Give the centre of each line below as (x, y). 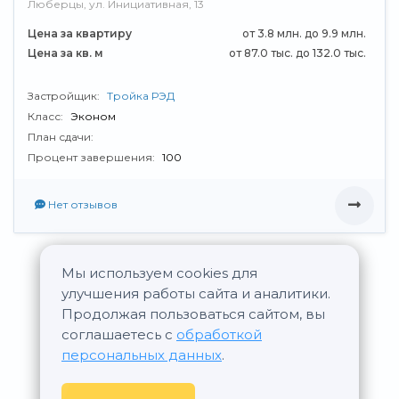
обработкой (219, 334)
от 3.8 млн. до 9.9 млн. (305, 33)
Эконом (93, 116)
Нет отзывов (81, 205)
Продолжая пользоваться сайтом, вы (193, 314)
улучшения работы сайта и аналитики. (195, 293)
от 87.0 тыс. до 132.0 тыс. (298, 53)
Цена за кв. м (65, 53)
